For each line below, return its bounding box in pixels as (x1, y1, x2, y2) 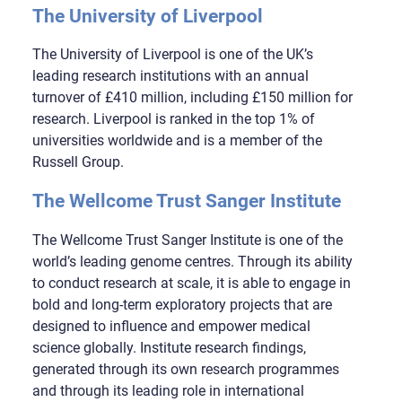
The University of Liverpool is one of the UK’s (31, 46, 313, 64)
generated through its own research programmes (31, 361, 339, 379)
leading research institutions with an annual (31, 67, 309, 85)
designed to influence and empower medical (31, 318, 310, 336)
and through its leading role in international (31, 382, 304, 400)
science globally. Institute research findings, (31, 339, 306, 357)
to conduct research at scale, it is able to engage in (31, 275, 351, 293)
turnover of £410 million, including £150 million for (31, 89, 353, 107)
